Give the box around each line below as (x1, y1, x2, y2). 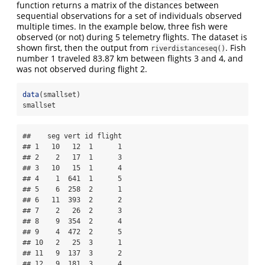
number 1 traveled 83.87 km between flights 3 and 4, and (17, 52, 243, 64)
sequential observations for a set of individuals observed (17, 9, 242, 21)
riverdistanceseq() (151, 44, 225, 53)
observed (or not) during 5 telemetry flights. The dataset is (17, 31, 247, 43)
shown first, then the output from (17, 41, 151, 53)
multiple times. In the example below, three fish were (17, 20, 228, 32)
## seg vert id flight (22, 131, 122, 140)
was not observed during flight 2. (17, 63, 147, 75)
